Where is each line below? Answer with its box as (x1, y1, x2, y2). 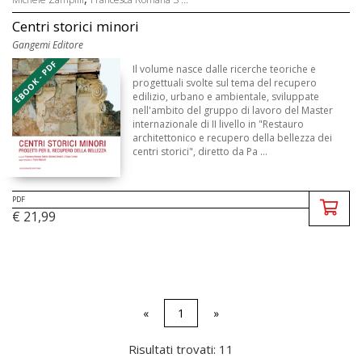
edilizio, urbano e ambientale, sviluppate (133, 90, 320, 104)
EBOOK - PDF (11, 57, 60, 106)
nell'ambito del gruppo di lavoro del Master (133, 103, 334, 118)
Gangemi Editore (12, 38, 83, 53)
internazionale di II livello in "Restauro (133, 117, 305, 132)
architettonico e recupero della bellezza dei (133, 131, 333, 145)
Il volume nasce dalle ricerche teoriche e (133, 62, 317, 77)
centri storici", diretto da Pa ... (133, 145, 268, 159)
